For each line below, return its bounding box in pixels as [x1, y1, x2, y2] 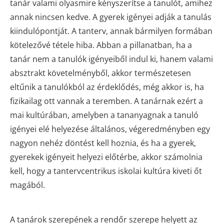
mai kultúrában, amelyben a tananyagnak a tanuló [10, 109, 198, 120]
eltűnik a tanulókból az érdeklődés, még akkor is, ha [10, 81, 204, 92]
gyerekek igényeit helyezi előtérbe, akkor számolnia [10, 151, 202, 162]
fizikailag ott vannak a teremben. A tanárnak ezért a [10, 95, 203, 106]
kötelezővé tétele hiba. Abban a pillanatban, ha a [10, 39, 192, 50]
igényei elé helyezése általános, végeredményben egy [10, 123, 210, 134]
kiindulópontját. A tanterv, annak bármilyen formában [10, 25, 212, 36]
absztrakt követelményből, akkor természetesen [10, 67, 191, 78]
